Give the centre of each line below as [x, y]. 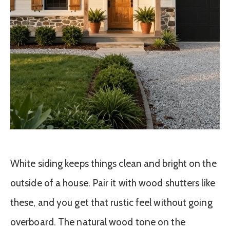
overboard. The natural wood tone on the [98, 222]
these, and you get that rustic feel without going [111, 203]
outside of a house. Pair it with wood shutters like [113, 183]
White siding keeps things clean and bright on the [113, 164]
